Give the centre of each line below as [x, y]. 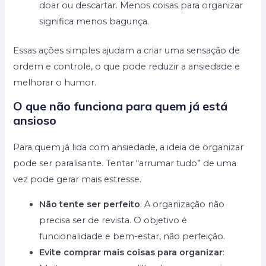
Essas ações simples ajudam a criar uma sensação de [127, 50]
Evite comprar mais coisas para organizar [131, 252]
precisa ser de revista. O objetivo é [113, 220]
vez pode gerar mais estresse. [77, 180]
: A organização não [183, 204]
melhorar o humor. [55, 82]
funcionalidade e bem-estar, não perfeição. [132, 236]
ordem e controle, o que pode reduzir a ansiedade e [127, 66]
